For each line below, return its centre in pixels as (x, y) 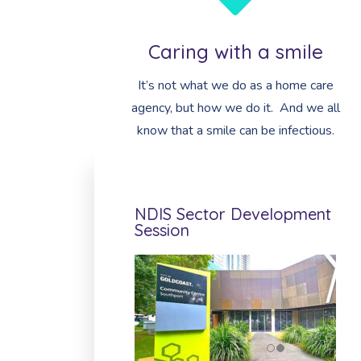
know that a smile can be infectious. (235, 131)
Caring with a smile (235, 52)
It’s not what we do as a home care (235, 85)
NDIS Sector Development (233, 214)
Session (162, 230)
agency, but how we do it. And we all (235, 108)
